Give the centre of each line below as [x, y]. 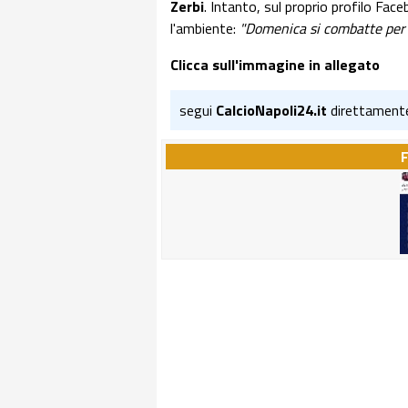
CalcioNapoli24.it [271, 110]
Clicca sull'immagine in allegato [275, 65]
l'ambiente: [205, 28]
